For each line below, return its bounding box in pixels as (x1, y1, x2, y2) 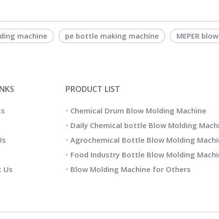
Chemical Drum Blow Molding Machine (70, 106, 206, 116)
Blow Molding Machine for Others (70, 164, 191, 175)
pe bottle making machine (65, 31, 159, 41)
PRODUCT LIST (66, 84, 120, 95)
